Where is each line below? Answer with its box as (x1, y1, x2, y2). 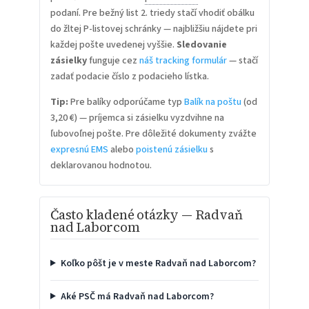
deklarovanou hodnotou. (50, 158, 152, 172)
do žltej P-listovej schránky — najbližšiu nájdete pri (50, 21, 257, 36)
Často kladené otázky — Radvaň (50, 205, 243, 223)
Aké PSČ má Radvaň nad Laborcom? (60, 289, 214, 303)
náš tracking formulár (139, 53, 227, 68)
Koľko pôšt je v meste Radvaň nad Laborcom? (60, 256, 256, 270)
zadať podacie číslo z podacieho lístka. (50, 69, 209, 83)
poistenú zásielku (135, 142, 208, 157)
